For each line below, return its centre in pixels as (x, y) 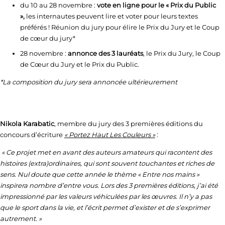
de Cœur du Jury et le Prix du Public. (80, 65)
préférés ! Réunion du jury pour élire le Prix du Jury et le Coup (120, 27)
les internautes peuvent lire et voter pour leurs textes (112, 16)
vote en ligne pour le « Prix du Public (156, 5)
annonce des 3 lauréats (105, 53)
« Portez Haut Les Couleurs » (110, 135)
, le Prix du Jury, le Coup (182, 53)
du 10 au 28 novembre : (59, 5)
